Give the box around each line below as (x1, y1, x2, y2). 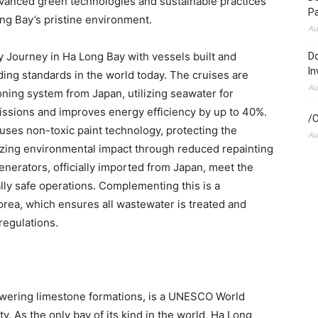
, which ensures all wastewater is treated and (20, 197, 246, 211)
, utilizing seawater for (122, 86, 234, 100)
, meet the (203, 160, 253, 174)
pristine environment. (41, 12, 152, 26)
